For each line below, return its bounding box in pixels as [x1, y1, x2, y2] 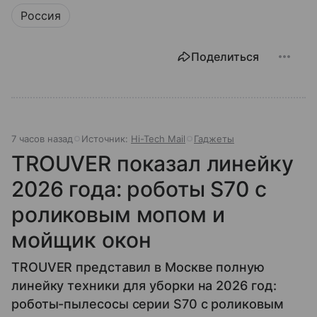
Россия [21, 8, 61, 23]
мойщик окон [11, 226, 151, 253]
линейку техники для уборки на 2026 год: [11, 277, 277, 293]
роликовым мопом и [11, 201, 225, 227]
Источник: [81, 132, 131, 144]
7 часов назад [11, 132, 73, 144]
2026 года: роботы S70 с [11, 175, 267, 202]
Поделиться [191, 49, 259, 64]
